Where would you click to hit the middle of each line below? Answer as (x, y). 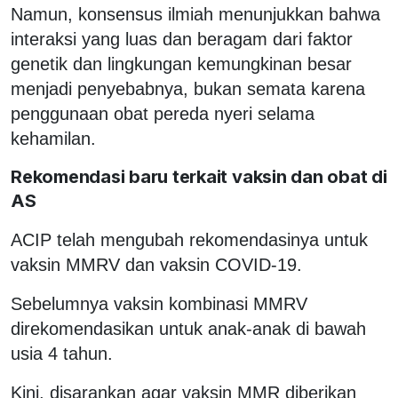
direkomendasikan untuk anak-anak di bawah (188, 328)
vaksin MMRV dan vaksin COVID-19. (156, 264)
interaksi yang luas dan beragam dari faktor (182, 39)
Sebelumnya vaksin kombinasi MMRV (159, 303)
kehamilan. (53, 138)
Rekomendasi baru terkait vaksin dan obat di (199, 176)
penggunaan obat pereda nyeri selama (163, 113)
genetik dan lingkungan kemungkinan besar (181, 64)
